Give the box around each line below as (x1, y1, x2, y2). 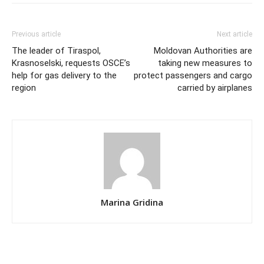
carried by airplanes (177, 82, 252, 93)
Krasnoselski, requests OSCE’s (12, 57, 130, 68)
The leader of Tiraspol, (12, 45, 101, 56)
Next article (217, 29, 252, 38)
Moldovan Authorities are (154, 45, 252, 56)
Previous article (12, 29, 61, 38)
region (12, 82, 36, 93)
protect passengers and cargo (134, 70, 252, 81)
